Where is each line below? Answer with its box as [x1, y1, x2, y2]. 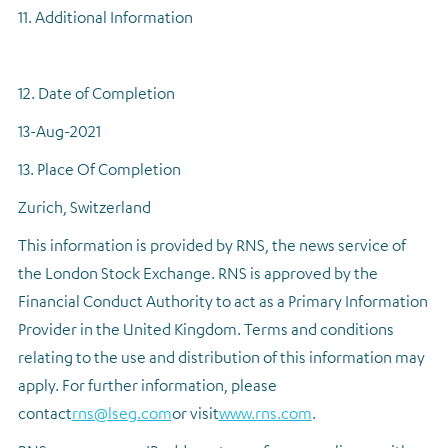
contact [17, 403, 72, 423]
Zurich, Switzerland [17, 197, 151, 217]
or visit [171, 403, 219, 423]
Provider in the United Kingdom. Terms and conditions [17, 319, 394, 339]
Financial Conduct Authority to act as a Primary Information [17, 291, 428, 311]
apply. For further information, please [17, 375, 277, 395]
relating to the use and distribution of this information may [17, 347, 425, 367]
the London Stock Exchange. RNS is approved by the [17, 263, 378, 283]
